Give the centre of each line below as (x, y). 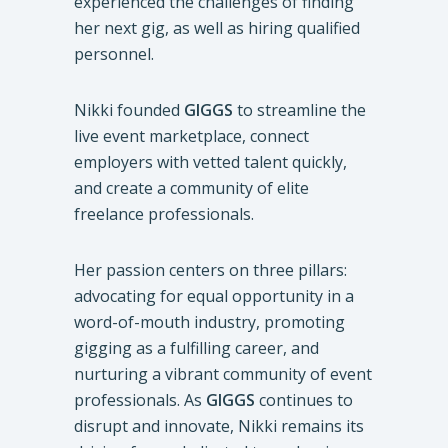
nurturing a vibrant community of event (223, 373)
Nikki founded (129, 109)
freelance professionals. (164, 213)
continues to (304, 399)
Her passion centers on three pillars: (210, 269)
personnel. (114, 53)
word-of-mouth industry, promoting (209, 321)
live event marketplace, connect (191, 135)
